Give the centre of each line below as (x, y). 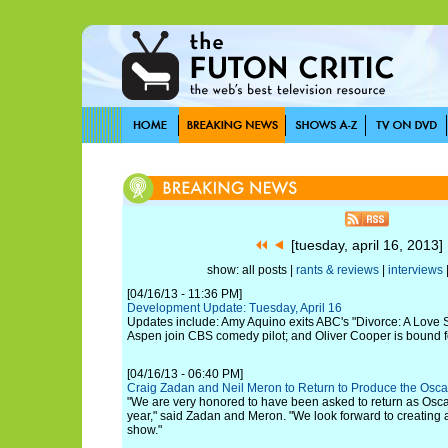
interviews (415, 270)
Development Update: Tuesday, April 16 (234, 308)
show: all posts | (251, 270)
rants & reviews (337, 270)
